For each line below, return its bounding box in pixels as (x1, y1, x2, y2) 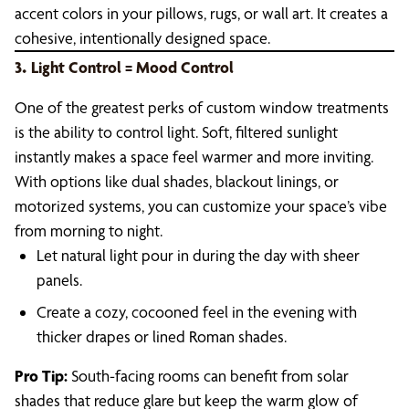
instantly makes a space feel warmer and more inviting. (15, 147, 373, 166)
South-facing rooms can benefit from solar (68, 366, 349, 385)
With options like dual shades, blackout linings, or (15, 172, 339, 191)
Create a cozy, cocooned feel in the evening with (37, 302, 357, 321)
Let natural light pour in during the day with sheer (37, 246, 360, 265)
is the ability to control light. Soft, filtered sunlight (15, 122, 338, 142)
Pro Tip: (15, 366, 68, 385)
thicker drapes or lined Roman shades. (37, 327, 287, 346)
